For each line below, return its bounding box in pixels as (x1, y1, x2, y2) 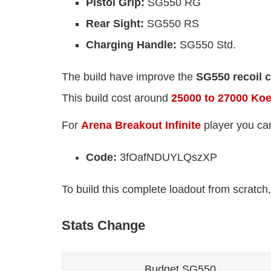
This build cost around (62, 92, 171, 105)
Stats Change (62, 218, 145, 233)
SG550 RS (147, 18, 199, 30)
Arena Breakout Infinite (81, 119, 201, 132)
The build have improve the (62, 71, 196, 83)
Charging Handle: (86, 39, 180, 51)
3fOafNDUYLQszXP (117, 151, 217, 164)
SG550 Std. (180, 39, 236, 51)
